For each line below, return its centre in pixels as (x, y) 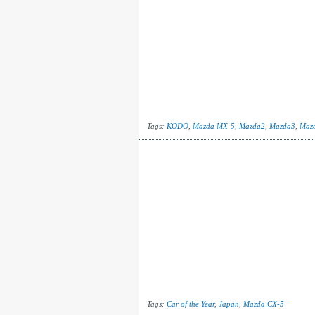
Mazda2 (252, 126)
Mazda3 (282, 126)
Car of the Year (190, 304)
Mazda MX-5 (213, 126)
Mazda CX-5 (263, 304)
